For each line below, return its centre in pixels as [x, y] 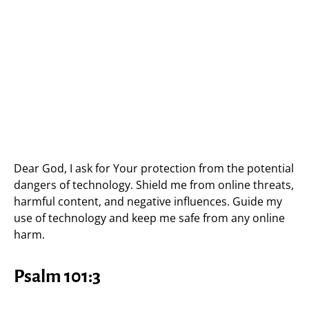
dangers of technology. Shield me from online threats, [154, 185]
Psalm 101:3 [57, 276]
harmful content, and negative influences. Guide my [148, 201]
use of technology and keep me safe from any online [149, 218]
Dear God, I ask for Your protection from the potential [154, 168]
